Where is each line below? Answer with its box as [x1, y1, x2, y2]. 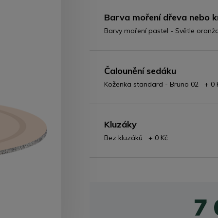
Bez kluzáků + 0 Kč [104, 133, 168, 142]
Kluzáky [104, 119, 137, 130]
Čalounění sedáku [104, 65, 177, 76]
